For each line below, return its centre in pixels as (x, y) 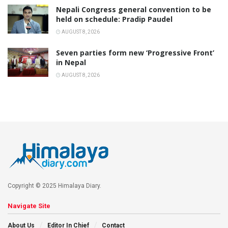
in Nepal (71, 62)
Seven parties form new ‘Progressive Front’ (135, 52)
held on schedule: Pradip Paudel (114, 19)
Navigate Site (29, 206)
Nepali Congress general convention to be (134, 9)
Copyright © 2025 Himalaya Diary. (54, 186)
